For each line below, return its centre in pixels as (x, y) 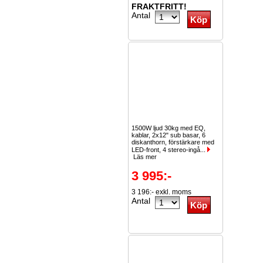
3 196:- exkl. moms (161, 192)
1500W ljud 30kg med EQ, (168, 128)
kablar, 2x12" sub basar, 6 (168, 135)
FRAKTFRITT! (159, 6)
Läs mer (144, 157)
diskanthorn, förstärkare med (173, 142)
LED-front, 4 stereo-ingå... (169, 150)
